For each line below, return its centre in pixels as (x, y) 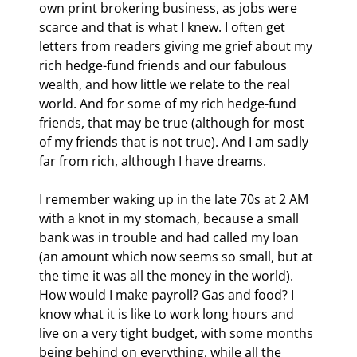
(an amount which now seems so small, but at (178, 256)
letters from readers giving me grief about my (177, 46)
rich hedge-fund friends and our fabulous (165, 65)
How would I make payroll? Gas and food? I (168, 294)
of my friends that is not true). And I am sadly (175, 141)
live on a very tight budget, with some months (178, 333)
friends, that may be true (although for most (173, 122)
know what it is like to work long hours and (168, 314)
